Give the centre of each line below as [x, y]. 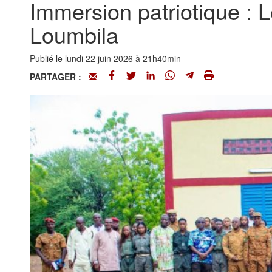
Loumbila [74, 34]
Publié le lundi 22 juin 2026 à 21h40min [105, 58]
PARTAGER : [59, 76]
